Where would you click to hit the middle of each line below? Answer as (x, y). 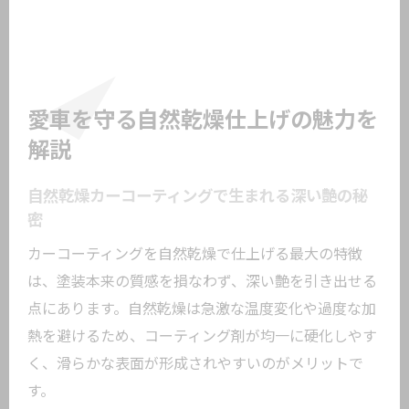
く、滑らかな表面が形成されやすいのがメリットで (195, 364)
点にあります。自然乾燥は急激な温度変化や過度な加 (202, 309)
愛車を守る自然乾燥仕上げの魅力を (203, 121)
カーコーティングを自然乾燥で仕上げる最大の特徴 (195, 254)
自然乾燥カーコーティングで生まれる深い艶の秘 (198, 196)
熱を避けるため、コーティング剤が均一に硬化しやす (202, 336)
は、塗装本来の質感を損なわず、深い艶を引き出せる (202, 282)
